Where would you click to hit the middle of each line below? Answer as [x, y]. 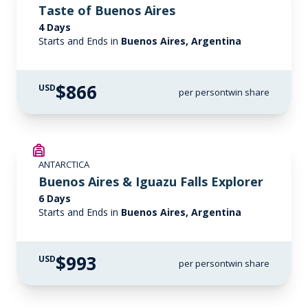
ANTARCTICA [64, 164]
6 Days [55, 198]
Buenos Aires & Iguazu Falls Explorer [151, 181]
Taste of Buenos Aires [107, 10]
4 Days [55, 27]
